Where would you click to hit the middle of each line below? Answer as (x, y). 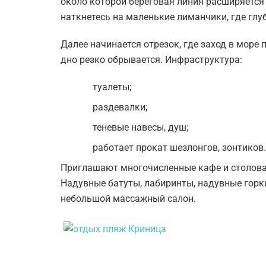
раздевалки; (120, 107)
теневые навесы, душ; (141, 127)
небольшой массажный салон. (128, 198)
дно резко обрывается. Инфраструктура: (151, 59)
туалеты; (112, 87)
